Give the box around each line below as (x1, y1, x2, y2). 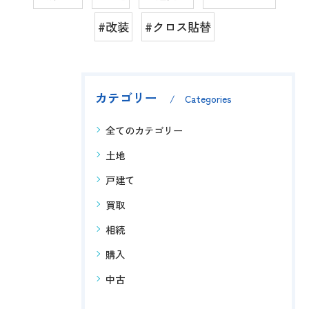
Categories (185, 91, 232, 106)
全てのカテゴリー (106, 122, 183, 137)
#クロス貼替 (145, 17, 211, 35)
